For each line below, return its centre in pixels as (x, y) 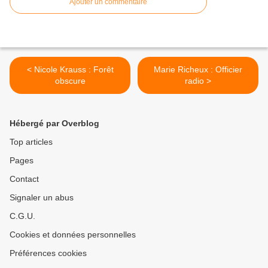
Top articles (31, 142)
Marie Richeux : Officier (198, 70)
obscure (70, 81)
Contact (24, 179)
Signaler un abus (42, 198)
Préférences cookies (48, 253)
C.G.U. (22, 216)
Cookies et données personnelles (73, 235)
